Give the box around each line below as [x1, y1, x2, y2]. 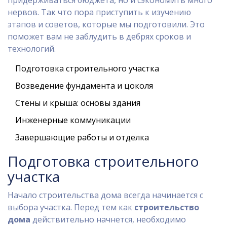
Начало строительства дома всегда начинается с [8, 190, 203, 201]
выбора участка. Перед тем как [8, 202, 134, 213]
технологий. [8, 43, 56, 54]
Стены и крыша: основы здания [15, 97, 140, 108]
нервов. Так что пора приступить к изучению [8, 7, 191, 18]
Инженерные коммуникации [15, 115, 131, 126]
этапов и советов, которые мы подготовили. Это [8, 19, 205, 30]
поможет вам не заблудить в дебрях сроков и [8, 31, 191, 42]
